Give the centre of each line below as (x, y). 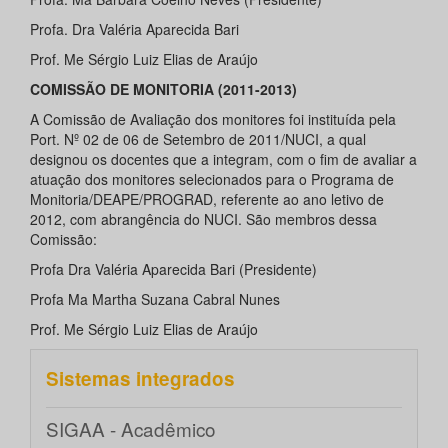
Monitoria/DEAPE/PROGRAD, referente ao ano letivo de (207, 199)
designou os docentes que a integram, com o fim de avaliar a (223, 159)
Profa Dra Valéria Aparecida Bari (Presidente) (173, 269)
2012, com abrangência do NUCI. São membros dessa (203, 219)
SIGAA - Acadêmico (131, 429)
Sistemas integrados (140, 379)
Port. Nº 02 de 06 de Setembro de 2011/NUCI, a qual (198, 139)
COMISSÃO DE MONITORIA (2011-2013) (163, 89)
